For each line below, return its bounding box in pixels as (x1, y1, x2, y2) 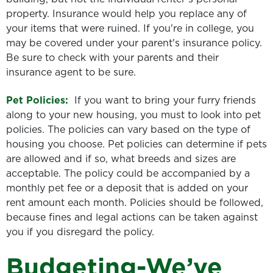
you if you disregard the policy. (6, 225, 154, 239)
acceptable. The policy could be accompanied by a (6, 166, 250, 180)
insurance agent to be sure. (6, 65, 136, 79)
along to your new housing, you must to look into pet (6, 108, 261, 122)
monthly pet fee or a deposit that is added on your (6, 181, 248, 195)
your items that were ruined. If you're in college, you (6, 21, 254, 35)
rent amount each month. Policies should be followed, (6, 196, 263, 210)
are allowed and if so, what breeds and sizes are (6, 152, 236, 166)
